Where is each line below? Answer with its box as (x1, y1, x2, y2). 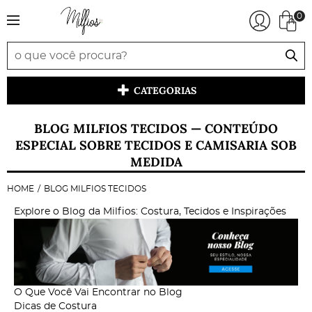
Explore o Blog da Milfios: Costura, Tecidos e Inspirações (14, 207, 286, 217)
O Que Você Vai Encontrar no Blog (14, 287, 182, 297)
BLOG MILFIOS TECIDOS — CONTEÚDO (34, 120, 278, 136)
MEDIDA (130, 154, 182, 170)
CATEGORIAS (133, 84, 196, 97)
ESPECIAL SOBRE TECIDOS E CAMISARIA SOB (15, 137, 297, 153)
